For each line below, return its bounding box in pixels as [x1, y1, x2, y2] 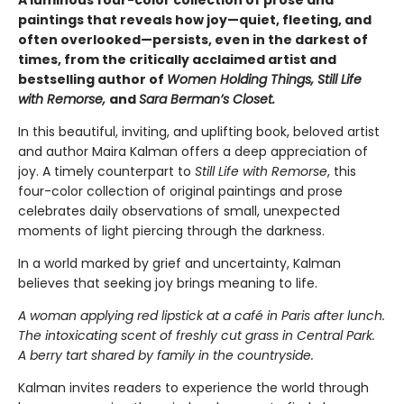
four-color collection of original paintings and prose [18, 182, 343, 201]
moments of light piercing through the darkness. [18, 222, 325, 241]
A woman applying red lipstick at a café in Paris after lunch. [18, 307, 385, 326]
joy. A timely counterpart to [18, 162, 195, 181]
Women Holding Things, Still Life [167, 70, 362, 89]
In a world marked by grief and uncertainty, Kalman [18, 254, 341, 273]
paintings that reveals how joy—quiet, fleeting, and [18, 11, 372, 30]
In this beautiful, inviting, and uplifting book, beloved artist [18, 123, 380, 142]
